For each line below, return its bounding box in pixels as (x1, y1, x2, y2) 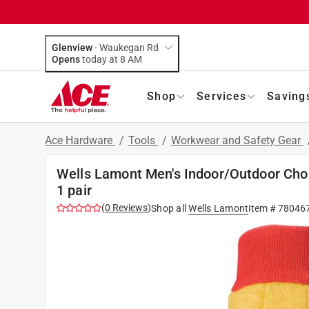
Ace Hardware (45, 133, 115, 147)
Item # (248, 202, 279, 214)
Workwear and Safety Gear (171, 133, 303, 147)
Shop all (151, 202, 186, 214)
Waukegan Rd (99, 41, 159, 53)
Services (197, 89, 246, 103)
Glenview (52, 41, 92, 53)
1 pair (57, 181, 92, 199)
